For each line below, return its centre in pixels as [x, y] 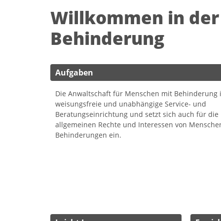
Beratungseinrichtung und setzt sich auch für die [137, 114]
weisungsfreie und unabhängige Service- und [131, 104]
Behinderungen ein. [88, 135]
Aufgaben [74, 73]
